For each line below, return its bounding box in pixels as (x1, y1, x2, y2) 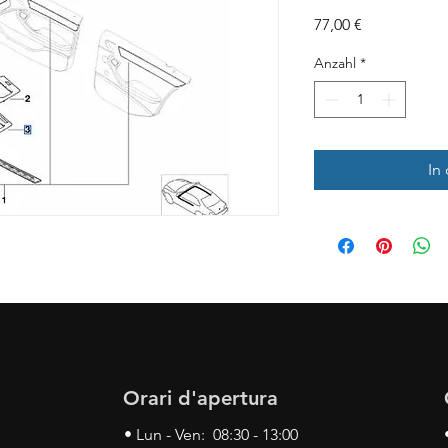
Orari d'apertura (123, 386, 278, 411)
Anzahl (314, 54, 356, 73)
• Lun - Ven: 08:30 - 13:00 (124, 425, 298, 445)
